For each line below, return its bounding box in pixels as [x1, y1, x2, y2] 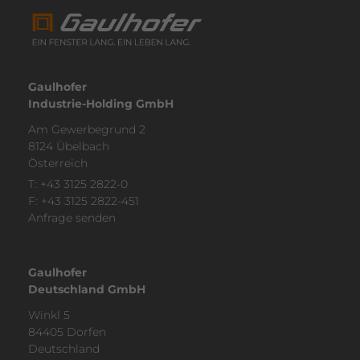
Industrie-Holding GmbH [28, 96, 174, 111]
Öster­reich [28, 155, 88, 170]
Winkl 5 [28, 307, 70, 322]
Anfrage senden [28, 211, 116, 226]
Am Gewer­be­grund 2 [28, 121, 145, 137]
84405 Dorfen [28, 324, 106, 339]
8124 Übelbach [28, 138, 109, 153]
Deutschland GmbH [28, 281, 145, 297]
